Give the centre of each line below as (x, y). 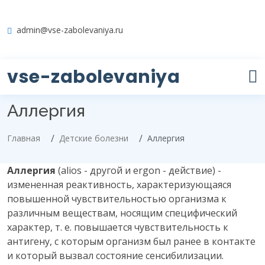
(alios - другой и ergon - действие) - (140, 170)
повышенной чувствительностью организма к (117, 199)
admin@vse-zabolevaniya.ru (70, 30)
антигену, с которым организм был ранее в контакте (131, 241)
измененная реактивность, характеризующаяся (119, 185)
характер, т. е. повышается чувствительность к (118, 227)
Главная (24, 138)
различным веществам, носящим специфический (122, 213)
